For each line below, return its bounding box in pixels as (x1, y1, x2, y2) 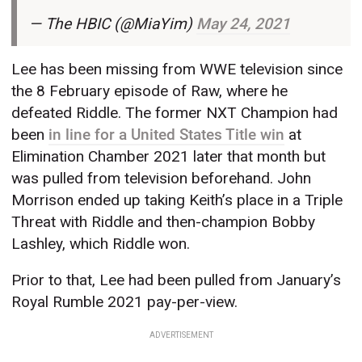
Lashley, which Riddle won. (11, 234, 191, 253)
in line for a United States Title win (48, 124, 285, 144)
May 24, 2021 (196, 15, 290, 33)
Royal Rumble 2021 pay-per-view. (11, 292, 238, 311)
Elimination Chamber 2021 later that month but (11, 146, 326, 166)
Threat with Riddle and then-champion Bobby (11, 212, 316, 231)
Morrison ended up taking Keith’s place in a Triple (11, 190, 343, 209)
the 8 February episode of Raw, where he (11, 81, 288, 100)
